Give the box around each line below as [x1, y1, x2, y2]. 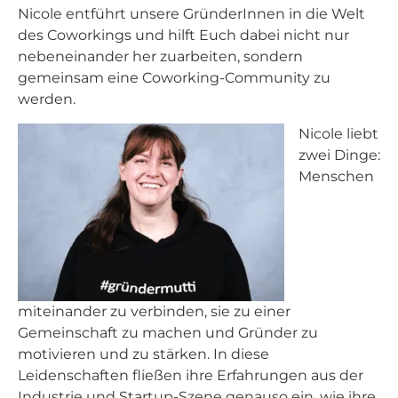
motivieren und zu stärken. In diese [18, 345, 269, 362]
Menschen [298, 167, 374, 185]
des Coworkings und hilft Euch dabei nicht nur [18, 27, 349, 44]
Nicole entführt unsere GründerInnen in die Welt [18, 5, 365, 23]
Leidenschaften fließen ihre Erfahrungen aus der [18, 366, 363, 384]
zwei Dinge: [298, 146, 380, 163]
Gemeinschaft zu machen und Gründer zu [18, 323, 318, 341]
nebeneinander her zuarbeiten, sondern [18, 48, 303, 66]
